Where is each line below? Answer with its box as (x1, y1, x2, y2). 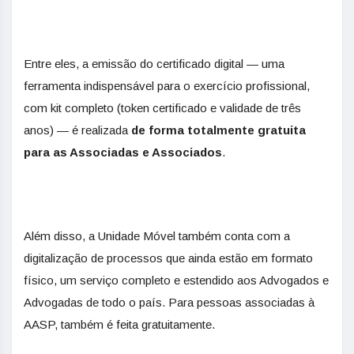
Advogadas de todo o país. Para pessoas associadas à (24, 296, 314, 309)
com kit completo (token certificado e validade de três (24, 101, 301, 115)
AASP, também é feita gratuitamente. (24, 318, 215, 331)
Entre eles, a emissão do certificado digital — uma (24, 57, 284, 70)
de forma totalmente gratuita (128, 123, 306, 137)
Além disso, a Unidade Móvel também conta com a (24, 229, 290, 243)
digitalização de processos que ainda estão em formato (24, 251, 313, 265)
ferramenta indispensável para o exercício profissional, (24, 79, 310, 92)
